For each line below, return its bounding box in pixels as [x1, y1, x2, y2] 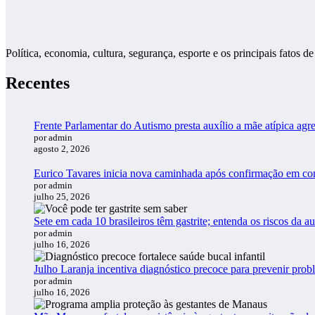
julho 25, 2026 [34, 191, 90, 202]
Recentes [6, 74, 70, 93]
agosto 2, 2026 [34, 143, 90, 154]
